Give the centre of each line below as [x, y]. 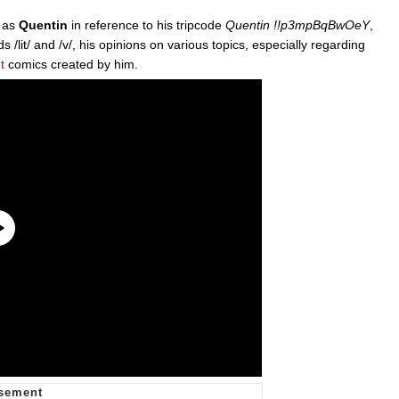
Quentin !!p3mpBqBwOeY [297, 24]
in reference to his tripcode [147, 24]
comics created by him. [71, 64]
